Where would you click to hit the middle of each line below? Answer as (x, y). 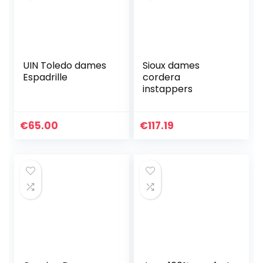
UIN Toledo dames (65, 66)
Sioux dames (171, 66)
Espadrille (45, 77)
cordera (162, 77)
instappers (168, 89)
